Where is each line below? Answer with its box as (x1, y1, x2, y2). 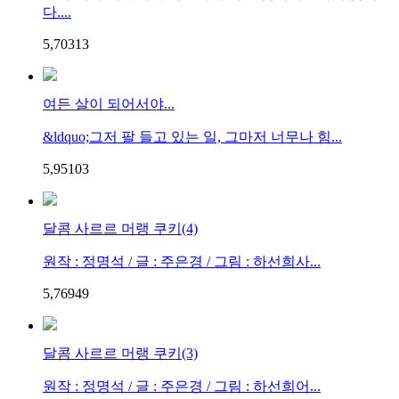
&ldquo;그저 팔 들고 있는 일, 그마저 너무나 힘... (43, 128, 342, 144)
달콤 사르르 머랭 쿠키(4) (43, 220, 198, 236)
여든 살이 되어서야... (43, 95, 175, 111)
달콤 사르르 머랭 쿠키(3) (43, 345, 198, 361)
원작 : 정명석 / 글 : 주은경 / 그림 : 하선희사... (43, 253, 321, 269)
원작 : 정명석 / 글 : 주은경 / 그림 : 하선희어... (43, 378, 321, 394)
